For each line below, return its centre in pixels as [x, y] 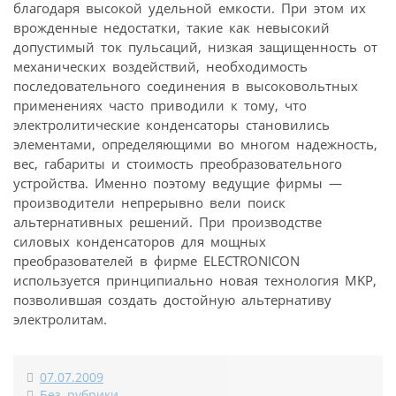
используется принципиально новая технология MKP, [195, 280]
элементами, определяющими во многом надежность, [195, 144]
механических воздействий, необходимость [160, 66]
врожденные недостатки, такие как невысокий [171, 27]
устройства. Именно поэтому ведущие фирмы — [178, 183]
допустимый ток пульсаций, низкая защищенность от [195, 46]
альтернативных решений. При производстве [168, 221]
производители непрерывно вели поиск [149, 202]
